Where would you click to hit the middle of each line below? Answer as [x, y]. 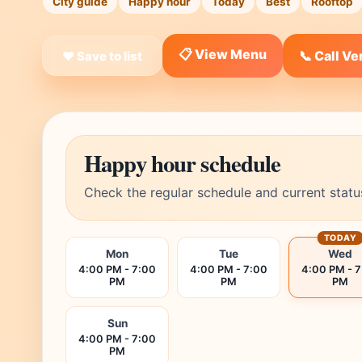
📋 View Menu [223, 54]
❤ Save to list [102, 56]
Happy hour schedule [183, 163]
